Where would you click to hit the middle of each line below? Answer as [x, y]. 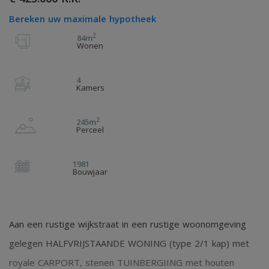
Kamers [90, 88]
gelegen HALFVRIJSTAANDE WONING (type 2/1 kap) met [129, 243]
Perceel [90, 130]
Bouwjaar [90, 172]
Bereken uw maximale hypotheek [83, 19]
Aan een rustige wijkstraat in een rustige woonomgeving [128, 224]
